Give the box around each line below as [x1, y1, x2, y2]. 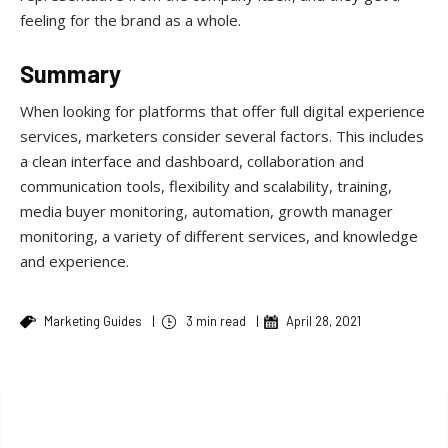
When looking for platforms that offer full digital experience [20, 100, 425, 121]
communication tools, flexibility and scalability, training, [20, 175, 392, 196]
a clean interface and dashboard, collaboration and [20, 150, 364, 171]
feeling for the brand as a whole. [20, 9, 241, 30]
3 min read [186, 312, 246, 329]
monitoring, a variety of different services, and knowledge [20, 225, 418, 246]
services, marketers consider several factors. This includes [20, 125, 424, 146]
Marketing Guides [44, 312, 142, 329]
